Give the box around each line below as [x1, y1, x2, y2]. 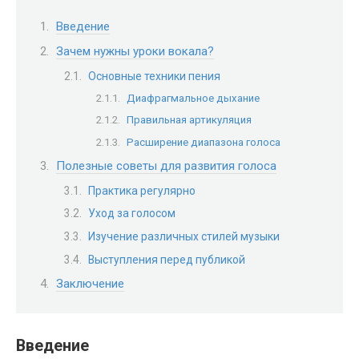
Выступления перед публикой [88, 252, 245, 266]
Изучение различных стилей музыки [88, 229, 280, 243]
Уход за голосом [88, 207, 175, 220]
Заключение [56, 276, 124, 292]
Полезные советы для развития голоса [56, 159, 276, 174]
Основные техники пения [88, 69, 220, 83]
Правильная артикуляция [127, 114, 252, 127]
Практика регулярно [88, 184, 196, 197]
